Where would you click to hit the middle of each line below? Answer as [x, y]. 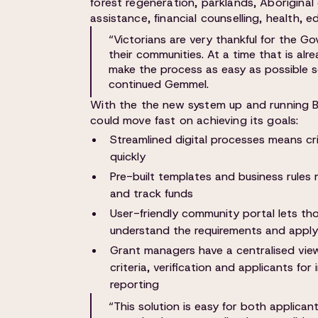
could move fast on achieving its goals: [194, 120]
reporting [135, 284]
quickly [128, 157]
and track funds [152, 193]
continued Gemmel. [159, 84]
